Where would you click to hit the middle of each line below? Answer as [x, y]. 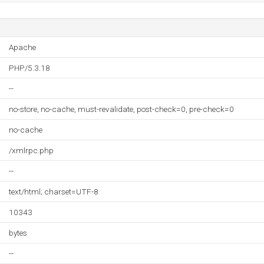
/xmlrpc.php [31, 150]
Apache [22, 47]
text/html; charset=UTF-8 [54, 192]
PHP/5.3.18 [29, 68]
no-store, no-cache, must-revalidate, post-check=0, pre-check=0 [121, 109]
